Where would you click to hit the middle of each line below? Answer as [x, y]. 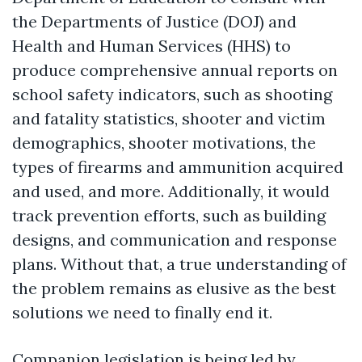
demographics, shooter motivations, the [164, 142]
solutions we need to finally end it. [142, 312]
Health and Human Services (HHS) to [152, 45]
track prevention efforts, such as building [169, 215]
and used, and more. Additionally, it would [171, 191]
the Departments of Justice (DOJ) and [154, 21]
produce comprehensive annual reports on [175, 69]
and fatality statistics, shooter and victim [169, 118]
